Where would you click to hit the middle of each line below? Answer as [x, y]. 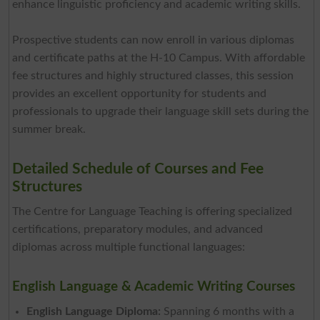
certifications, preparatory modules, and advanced [137, 229]
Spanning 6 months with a [227, 311]
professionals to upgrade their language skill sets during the [160, 111]
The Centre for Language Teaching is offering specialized [152, 211]
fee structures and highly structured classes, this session [152, 75]
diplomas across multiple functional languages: [128, 247]
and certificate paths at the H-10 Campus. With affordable [158, 57]
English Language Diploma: [93, 311]
